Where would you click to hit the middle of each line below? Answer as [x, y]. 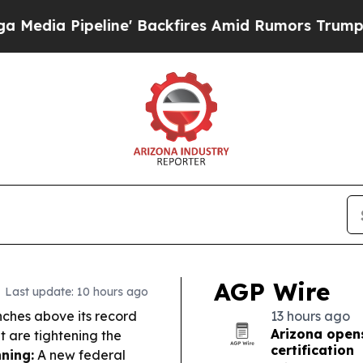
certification [312, 350]
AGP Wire [272, 292]
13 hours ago [310, 316]
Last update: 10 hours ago [77, 292]
